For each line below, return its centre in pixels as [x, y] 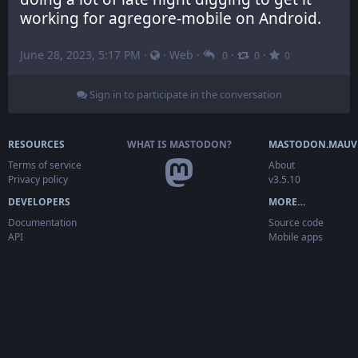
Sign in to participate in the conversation [184, 95]
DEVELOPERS [39, 202]
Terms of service [45, 165]
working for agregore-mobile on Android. [171, 19]
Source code [296, 223]
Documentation [42, 223]
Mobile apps [296, 237]
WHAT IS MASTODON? [179, 145]
